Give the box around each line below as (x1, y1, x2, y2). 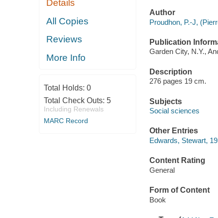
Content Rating (149, 156, 205, 165)
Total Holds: (43, 84, 87, 92)
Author (149, 8, 175, 17)
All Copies (46, 16, 89, 26)
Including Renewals (43, 105, 104, 113)
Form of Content (149, 185, 210, 194)
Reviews (46, 34, 83, 45)
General (149, 165, 175, 174)
